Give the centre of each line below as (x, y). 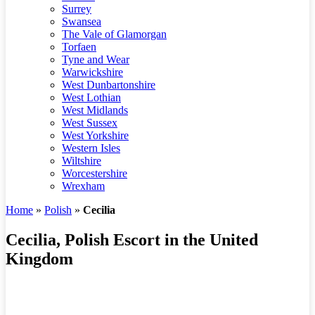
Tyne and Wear (96, 59)
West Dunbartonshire (109, 85)
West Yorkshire (95, 135)
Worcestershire (95, 173)
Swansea (82, 21)
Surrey (77, 9)
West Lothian (91, 97)
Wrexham (83, 186)
